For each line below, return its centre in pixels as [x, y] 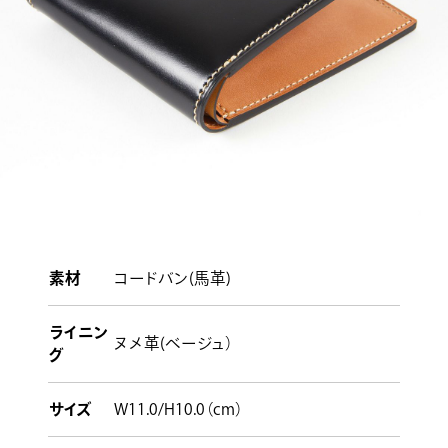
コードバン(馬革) [172, 277]
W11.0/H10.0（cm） [178, 408]
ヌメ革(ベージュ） [173, 342]
